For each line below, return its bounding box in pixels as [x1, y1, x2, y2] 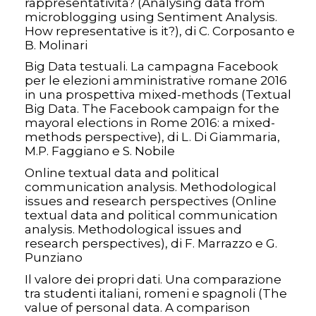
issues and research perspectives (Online [25, 194, 276, 208]
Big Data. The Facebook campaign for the [25, 102, 279, 116]
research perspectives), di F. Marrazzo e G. [25, 236, 277, 250]
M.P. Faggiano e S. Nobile [25, 144, 175, 159]
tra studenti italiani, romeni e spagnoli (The [25, 286, 287, 300]
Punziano [25, 250, 83, 265]
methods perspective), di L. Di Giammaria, [25, 130, 280, 145]
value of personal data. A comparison [25, 300, 250, 315]
